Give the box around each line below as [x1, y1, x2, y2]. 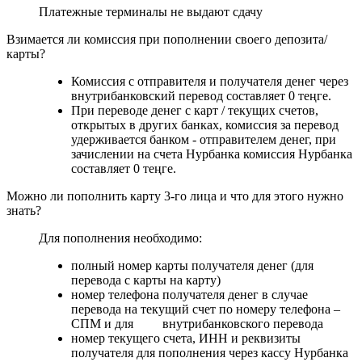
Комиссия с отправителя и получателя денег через [71, 74, 348, 88]
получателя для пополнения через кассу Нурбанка [71, 345, 348, 360]
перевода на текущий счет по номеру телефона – [71, 301, 340, 316]
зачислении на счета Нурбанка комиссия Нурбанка [71, 146, 352, 161]
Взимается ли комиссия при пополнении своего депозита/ [6, 32, 327, 46]
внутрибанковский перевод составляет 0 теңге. [71, 88, 331, 103]
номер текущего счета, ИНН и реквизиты [71, 330, 301, 345]
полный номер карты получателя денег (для [71, 258, 314, 272]
